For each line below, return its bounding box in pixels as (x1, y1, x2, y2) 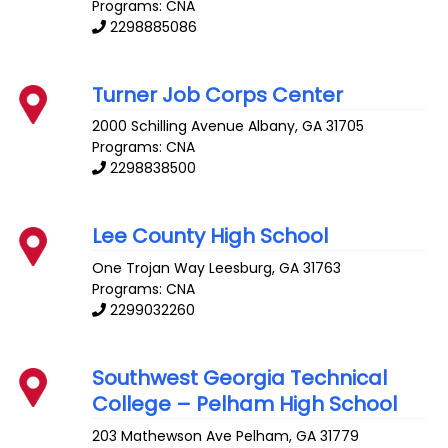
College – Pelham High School (92, 390, 398, 419)
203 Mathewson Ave (92, 425, 233, 446)
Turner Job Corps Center (92, 80, 344, 109)
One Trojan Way (92, 258, 206, 279)
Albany (248, 116, 296, 137)
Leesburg (209, 258, 273, 279)
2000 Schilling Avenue (92, 116, 245, 137)
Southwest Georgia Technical (92, 364, 388, 393)
